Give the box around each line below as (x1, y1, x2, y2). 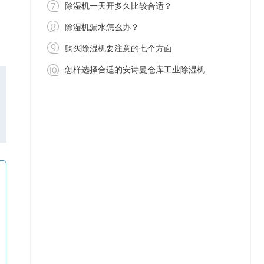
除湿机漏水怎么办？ (65, 20, 139, 32)
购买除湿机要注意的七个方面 (65, 41, 172, 54)
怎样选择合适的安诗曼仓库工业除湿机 (65, 62, 205, 75)
